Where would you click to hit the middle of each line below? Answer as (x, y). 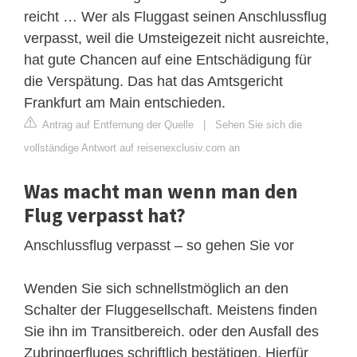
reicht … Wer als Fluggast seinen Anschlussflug (175, 16)
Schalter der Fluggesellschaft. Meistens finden (171, 310)
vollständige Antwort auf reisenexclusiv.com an (132, 147)
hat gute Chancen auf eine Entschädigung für (168, 59)
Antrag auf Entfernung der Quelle (117, 124)
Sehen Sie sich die (259, 124)
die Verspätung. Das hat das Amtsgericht (153, 81)
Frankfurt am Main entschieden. (125, 102)
